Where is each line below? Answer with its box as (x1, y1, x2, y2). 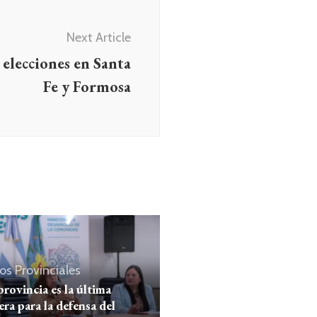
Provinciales (14, 263, 81, 279)
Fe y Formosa (43, 76, 131, 97)
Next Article (67, 30, 131, 45)
